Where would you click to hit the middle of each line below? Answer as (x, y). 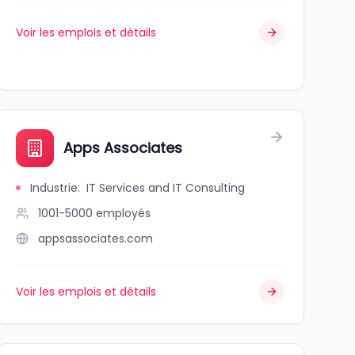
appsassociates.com (95, 239)
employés (123, 213)
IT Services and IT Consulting (165, 188)
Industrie (53, 188)
